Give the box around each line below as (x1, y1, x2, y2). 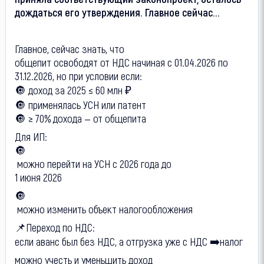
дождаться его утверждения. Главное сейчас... (14, 5, 220, 19)
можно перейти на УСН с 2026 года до (14, 156, 174, 170)
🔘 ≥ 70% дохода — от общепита (14, 111, 146, 125)
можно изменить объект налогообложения (14, 202, 193, 216)
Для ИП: (14, 129, 47, 143)
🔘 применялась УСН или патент (14, 97, 146, 111)
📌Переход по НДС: (14, 220, 95, 234)
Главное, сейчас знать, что (14, 41, 127, 55)
